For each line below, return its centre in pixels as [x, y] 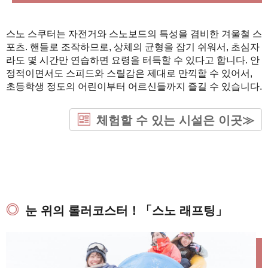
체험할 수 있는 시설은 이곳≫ [175, 120]
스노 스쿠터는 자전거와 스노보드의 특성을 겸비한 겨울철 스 [134, 33]
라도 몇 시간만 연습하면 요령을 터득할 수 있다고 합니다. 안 [133, 60]
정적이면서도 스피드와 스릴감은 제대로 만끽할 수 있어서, [129, 73]
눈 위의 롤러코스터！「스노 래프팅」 [126, 210]
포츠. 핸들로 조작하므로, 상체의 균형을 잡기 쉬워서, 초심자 [133, 47]
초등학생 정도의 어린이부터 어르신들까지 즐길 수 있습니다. [134, 86]
